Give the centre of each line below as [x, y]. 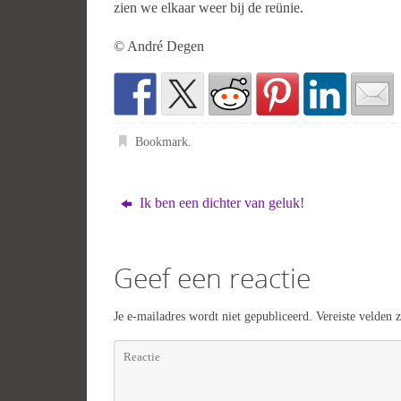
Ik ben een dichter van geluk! [221, 203]
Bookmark [162, 142]
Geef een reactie [212, 278]
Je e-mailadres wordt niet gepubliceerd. [213, 316]
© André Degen [159, 47]
